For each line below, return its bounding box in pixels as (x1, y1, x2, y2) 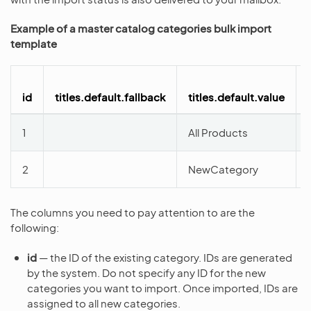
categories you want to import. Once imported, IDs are (27, 281, 298, 294)
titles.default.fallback (55, 90, 165, 103)
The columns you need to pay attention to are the (10, 205, 255, 219)
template (10, 37, 57, 50)
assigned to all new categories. (27, 296, 180, 310)
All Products (188, 126, 248, 139)
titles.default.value (188, 90, 285, 103)
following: (10, 221, 59, 234)
